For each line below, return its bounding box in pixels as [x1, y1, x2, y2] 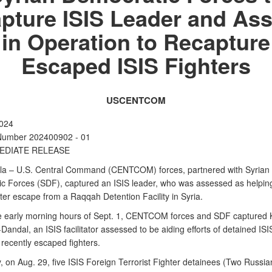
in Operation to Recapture [2, 25, 270, 57]
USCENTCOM [106, 93, 166, 107]
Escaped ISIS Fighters [21, 49, 251, 81]
